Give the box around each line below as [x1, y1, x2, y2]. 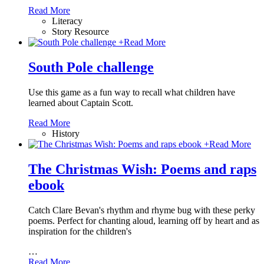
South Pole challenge [28, 60, 154, 75]
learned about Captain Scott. [28, 98, 133, 108]
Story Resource [52, 27, 109, 37]
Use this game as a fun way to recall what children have [28, 87, 235, 98]
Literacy [52, 16, 82, 27]
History [52, 128, 80, 139]
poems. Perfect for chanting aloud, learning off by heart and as [28, 215, 259, 226]
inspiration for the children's [28, 226, 131, 236]
